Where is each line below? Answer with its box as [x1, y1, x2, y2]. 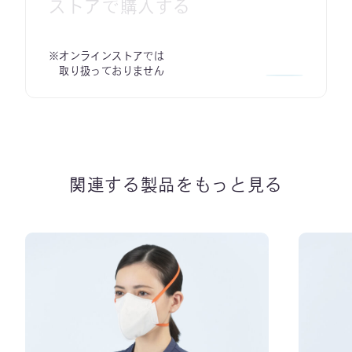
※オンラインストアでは [48, 49, 165, 61]
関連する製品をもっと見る [69, 176, 283, 194]
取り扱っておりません [48, 64, 165, 76]
